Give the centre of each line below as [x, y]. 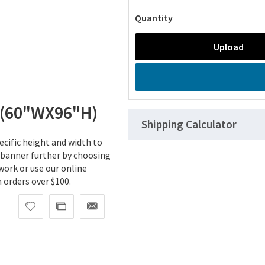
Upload [228, 47]
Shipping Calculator [189, 125]
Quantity [154, 18]
